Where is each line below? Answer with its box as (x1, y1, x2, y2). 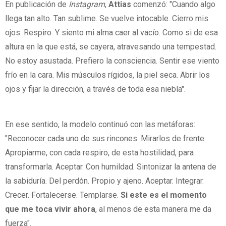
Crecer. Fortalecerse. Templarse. (5, 190, 119, 200)
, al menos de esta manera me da (95, 204, 211, 214)
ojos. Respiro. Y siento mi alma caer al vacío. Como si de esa (5, 27, 218, 37)
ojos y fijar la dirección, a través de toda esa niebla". (5, 84, 186, 94)
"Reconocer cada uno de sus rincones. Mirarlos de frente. (5, 134, 206, 144)
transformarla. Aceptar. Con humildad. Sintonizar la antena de (5, 162, 216, 172)
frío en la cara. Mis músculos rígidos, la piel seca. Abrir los (5, 70, 210, 80)
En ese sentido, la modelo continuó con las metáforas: (5, 120, 195, 130)
